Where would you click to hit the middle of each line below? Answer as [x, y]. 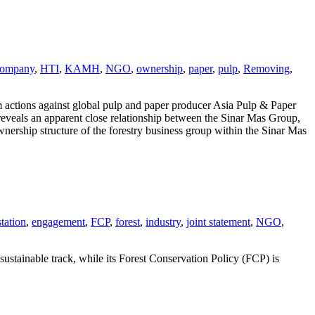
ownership [160, 69]
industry [163, 221]
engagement [58, 221]
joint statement [218, 221]
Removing [266, 69]
